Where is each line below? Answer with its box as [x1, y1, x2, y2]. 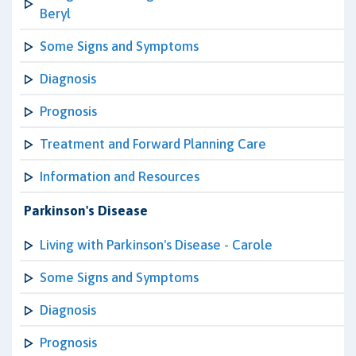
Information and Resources [40, 168, 199, 184]
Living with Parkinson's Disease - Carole [40, 237, 273, 253]
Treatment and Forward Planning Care [40, 136, 266, 152]
